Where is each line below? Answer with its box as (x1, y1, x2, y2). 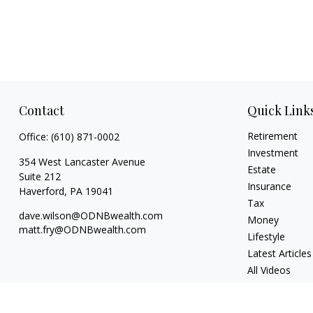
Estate (247, 163, 277, 177)
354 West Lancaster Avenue (18, 155, 145, 169)
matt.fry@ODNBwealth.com (18, 223, 146, 237)
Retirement (247, 129, 298, 143)
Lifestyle (247, 230, 286, 244)
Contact (18, 102, 64, 119)
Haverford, (18, 184, 67, 198)
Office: (18, 130, 51, 144)
